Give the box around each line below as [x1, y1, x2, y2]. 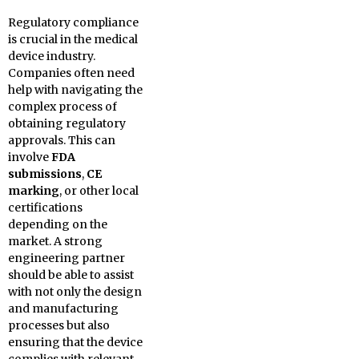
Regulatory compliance [8, 15, 139, 30]
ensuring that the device [8, 335, 143, 349]
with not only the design [8, 284, 142, 299]
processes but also [8, 318, 110, 333]
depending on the [8, 217, 107, 232]
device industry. [8, 49, 95, 63]
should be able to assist [8, 268, 134, 282]
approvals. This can [8, 133, 115, 147]
